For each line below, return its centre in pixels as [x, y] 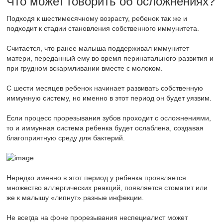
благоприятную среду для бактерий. [66, 138]
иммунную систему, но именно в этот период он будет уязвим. [109, 98]
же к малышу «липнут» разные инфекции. [75, 198]
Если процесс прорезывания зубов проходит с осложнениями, [109, 118]
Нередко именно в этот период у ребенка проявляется [97, 178]
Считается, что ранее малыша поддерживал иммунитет [98, 49]
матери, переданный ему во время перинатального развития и [110, 58]
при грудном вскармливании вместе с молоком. [85, 68]
